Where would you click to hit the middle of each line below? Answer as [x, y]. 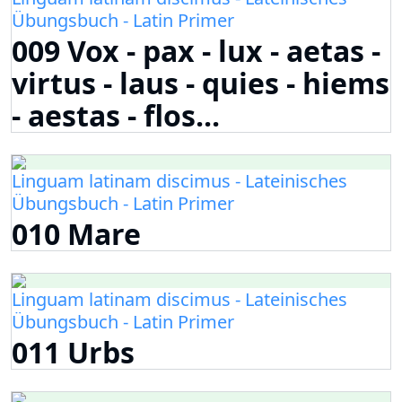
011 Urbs [73, 353]
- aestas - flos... [116, 116]
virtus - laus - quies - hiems [201, 83]
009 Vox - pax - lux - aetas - [196, 51]
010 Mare [76, 234]
